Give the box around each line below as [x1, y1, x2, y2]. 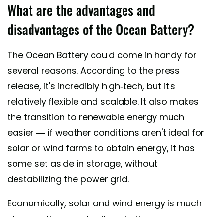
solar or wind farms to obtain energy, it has [7, 141, 195, 154]
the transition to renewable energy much [7, 110, 184, 123]
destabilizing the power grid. [7, 172, 129, 185]
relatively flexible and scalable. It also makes [7, 95, 199, 108]
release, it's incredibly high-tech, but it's [7, 79, 175, 92]
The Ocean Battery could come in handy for [7, 48, 197, 61]
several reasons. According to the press [7, 64, 180, 77]
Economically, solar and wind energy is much [7, 197, 201, 209]
